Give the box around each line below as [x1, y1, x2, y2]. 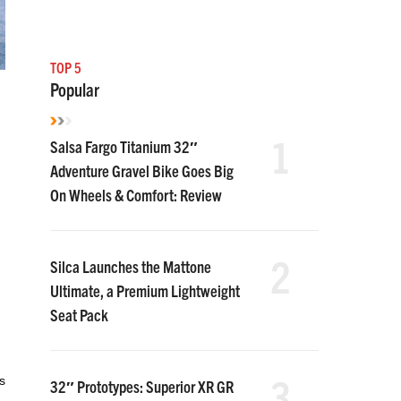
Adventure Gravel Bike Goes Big [50, 160, 234, 181]
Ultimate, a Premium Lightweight [50, 280, 240, 301]
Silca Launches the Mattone [50, 256, 211, 277]
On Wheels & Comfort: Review [50, 184, 222, 205]
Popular [50, 78, 99, 100]
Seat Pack [50, 304, 108, 325]
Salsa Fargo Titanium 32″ [50, 136, 198, 157]
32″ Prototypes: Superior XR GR [50, 376, 234, 397]
